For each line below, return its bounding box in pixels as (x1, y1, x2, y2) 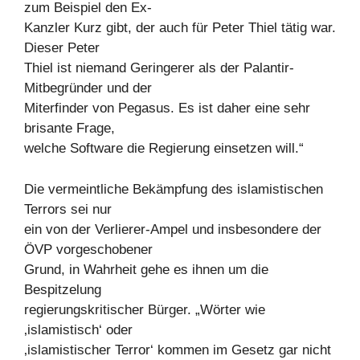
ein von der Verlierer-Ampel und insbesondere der (24, 221, 321, 237)
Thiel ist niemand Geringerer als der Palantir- (24, 60, 294, 76)
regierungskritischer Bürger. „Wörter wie (24, 301, 265, 317)
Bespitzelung (24, 281, 101, 297)
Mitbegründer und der (24, 80, 152, 96)
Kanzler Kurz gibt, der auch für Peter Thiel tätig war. (24, 20, 336, 36)
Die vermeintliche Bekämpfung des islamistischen (24, 181, 323, 197)
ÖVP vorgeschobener (24, 241, 153, 257)
